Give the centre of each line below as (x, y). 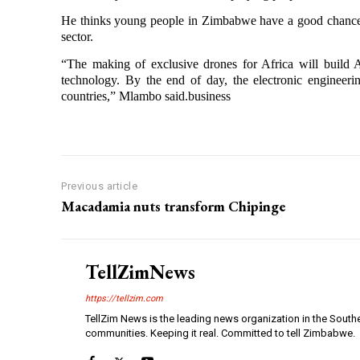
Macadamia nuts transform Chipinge (173, 207)
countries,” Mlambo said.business (146, 96)
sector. (77, 37)
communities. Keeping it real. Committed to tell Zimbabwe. (220, 333)
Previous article (99, 186)
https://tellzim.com (124, 299)
